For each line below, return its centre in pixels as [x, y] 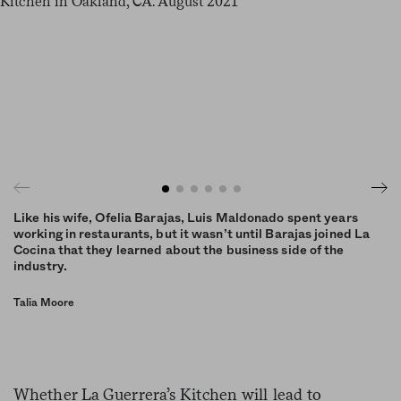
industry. [40, 266]
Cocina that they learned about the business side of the [179, 250]
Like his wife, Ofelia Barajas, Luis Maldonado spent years [186, 218]
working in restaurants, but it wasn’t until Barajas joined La [192, 234]
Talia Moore [44, 302]
